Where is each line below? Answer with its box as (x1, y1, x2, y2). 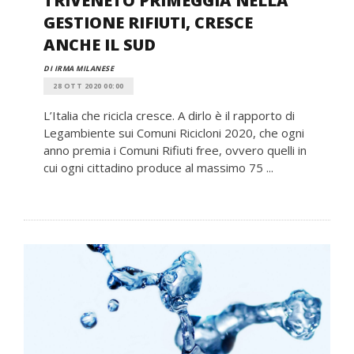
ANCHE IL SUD (43, 33, 156, 55)
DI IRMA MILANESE (43, 62, 114, 73)
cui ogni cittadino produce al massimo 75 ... (43, 159, 273, 175)
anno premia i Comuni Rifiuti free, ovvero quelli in (43, 141, 307, 158)
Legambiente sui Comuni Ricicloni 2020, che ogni (43, 124, 304, 141)
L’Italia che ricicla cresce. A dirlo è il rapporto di (43, 107, 295, 123)
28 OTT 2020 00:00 (53, 80, 124, 91)
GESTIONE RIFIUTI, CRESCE (43, 11, 253, 33)
